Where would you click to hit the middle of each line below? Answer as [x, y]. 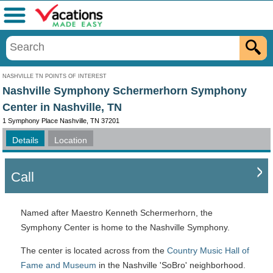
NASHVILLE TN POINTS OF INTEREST [55, 76]
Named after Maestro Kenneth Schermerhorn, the [117, 213]
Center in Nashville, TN [62, 107]
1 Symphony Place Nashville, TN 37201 [61, 121]
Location [71, 140]
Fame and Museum [58, 265]
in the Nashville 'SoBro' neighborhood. [171, 265]
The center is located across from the [94, 250]
